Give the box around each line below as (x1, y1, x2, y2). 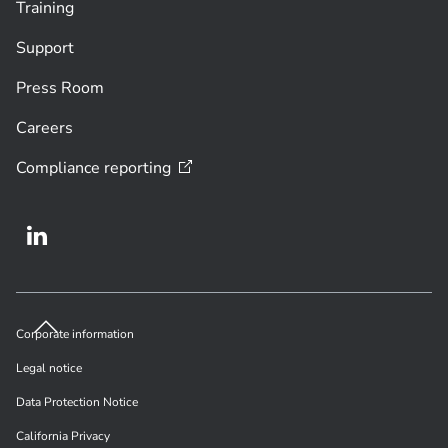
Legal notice (16, 359, 82, 376)
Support (16, 36, 74, 59)
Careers (16, 116, 73, 139)
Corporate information (16, 325, 134, 342)
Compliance (16, 156, 100, 179)
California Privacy (16, 427, 110, 444)
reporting (104, 156, 171, 179)
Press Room (16, 76, 104, 99)
